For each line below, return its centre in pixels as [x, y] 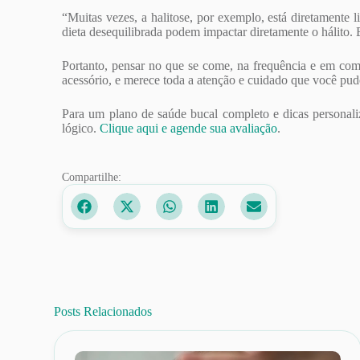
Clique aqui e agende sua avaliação [189, 128]
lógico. [81, 128]
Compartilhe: [92, 177]
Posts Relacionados [103, 311]
